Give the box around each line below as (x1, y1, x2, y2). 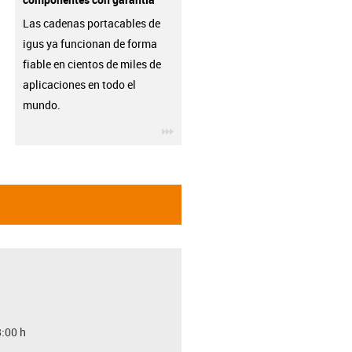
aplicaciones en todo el (22, 77, 136, 92)
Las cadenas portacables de (22, 16, 160, 31)
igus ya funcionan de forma (22, 36, 157, 51)
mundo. (22, 97, 63, 112)
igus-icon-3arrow (173, 121, 257, 137)
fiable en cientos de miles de (22, 57, 161, 71)
